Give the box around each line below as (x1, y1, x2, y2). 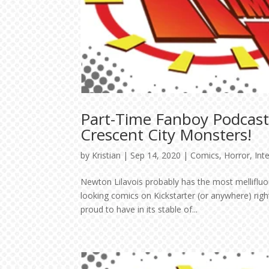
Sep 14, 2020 (130, 150, 181, 162)
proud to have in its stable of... (80, 204, 198, 216)
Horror (224, 150, 250, 162)
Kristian (92, 150, 121, 162)
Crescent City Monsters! (80, 124, 252, 146)
